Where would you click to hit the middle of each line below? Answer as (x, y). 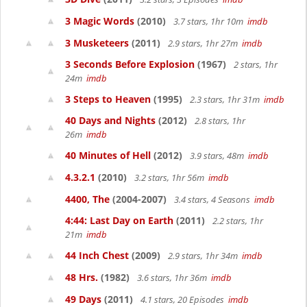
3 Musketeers (97, 43)
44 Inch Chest (97, 255)
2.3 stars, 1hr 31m (226, 99)
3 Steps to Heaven (108, 99)
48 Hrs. (82, 277)
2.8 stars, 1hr (219, 121)
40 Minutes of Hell (108, 155)
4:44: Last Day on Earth (119, 220)
